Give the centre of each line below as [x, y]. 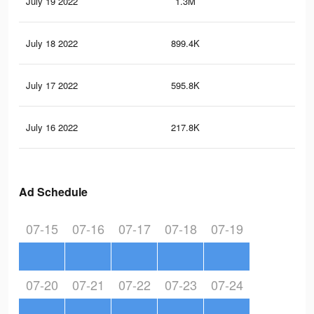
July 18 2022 [52, 43]
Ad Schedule [53, 192]
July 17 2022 [52, 86]
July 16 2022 [52, 128]
